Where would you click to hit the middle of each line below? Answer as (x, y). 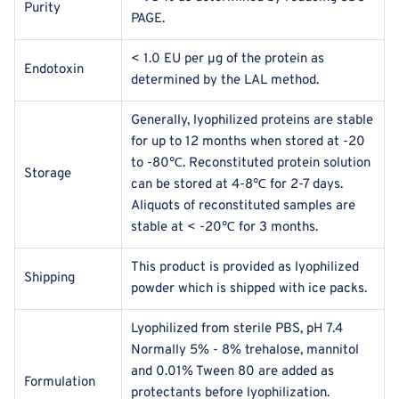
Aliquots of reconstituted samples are (243, 207)
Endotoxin (54, 70)
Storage (48, 175)
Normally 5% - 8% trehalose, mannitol (245, 351)
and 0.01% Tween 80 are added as (232, 372)
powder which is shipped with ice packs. (249, 289)
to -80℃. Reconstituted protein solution (251, 164)
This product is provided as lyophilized (245, 268)
